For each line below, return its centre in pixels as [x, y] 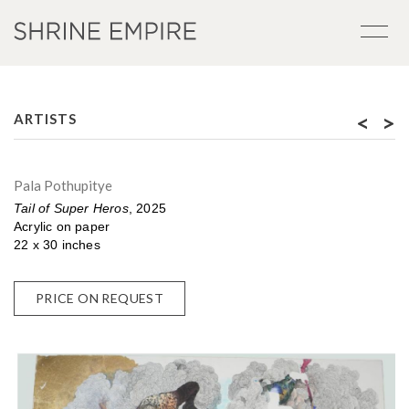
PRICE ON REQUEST [100, 298]
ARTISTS [45, 119]
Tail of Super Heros [71, 208]
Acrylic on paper [62, 226]
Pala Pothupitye [63, 185]
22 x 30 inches [57, 245]
